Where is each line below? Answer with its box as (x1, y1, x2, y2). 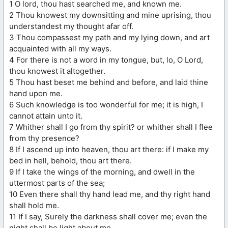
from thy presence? (9, 133, 79, 143)
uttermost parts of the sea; (9, 178, 105, 188)
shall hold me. (9, 200, 59, 210)
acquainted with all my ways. (9, 43, 111, 53)
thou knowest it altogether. (9, 66, 105, 76)
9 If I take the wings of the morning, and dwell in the (9, 166, 195, 177)
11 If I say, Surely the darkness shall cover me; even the (9, 211, 207, 221)
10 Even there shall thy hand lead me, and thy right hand (9, 189, 210, 199)
